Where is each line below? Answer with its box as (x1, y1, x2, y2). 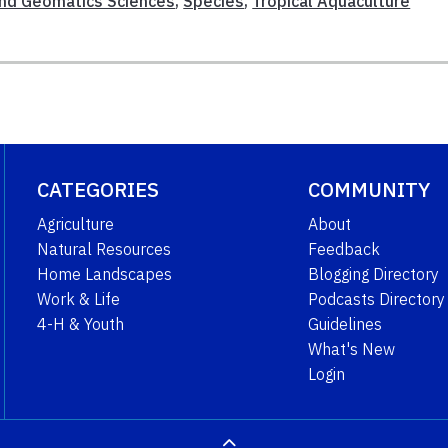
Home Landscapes (36, 263, 172, 284)
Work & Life (36, 288, 120, 309)
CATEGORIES (36, 175, 159, 203)
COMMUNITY (307, 175, 430, 203)
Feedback (307, 238, 380, 259)
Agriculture (36, 213, 114, 234)
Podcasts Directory (307, 288, 445, 309)
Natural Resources (36, 238, 171, 259)
